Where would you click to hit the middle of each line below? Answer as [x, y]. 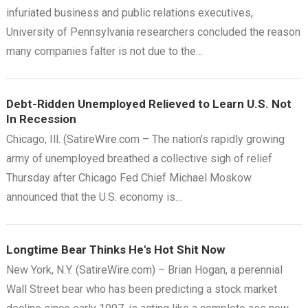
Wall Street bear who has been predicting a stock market [141, 289]
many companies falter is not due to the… [104, 51]
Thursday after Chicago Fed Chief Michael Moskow [129, 178]
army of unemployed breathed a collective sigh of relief [139, 158]
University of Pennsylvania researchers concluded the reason [153, 32]
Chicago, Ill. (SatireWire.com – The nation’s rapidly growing [145, 139]
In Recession [41, 119]
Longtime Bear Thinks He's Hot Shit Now [115, 250]
